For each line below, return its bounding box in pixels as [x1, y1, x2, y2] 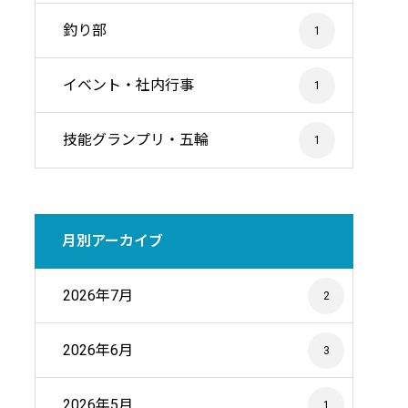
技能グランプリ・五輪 [63, 131, 209, 148]
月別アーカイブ [62, 232, 163, 250]
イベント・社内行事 [63, 76, 194, 94]
